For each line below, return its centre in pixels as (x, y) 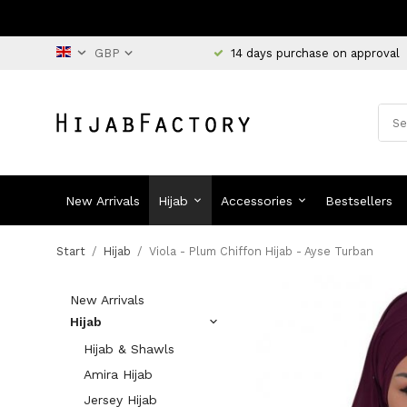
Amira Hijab (118, 374)
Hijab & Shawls (129, 349)
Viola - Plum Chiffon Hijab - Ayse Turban (261, 251)
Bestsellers (359, 200)
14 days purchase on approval (315, 53)
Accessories (257, 200)
